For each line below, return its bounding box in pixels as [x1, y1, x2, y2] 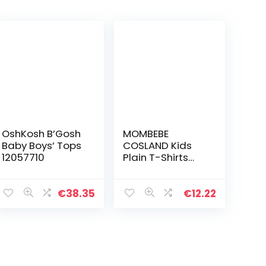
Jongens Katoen [123, 161, 205, 176]
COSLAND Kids [123, 138, 192, 153]
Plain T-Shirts [123, 150, 189, 164]
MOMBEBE [123, 126, 169, 141]
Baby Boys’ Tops [2, 138, 82, 153]
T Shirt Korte [123, 173, 183, 188]
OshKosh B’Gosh [2, 126, 81, 141]
